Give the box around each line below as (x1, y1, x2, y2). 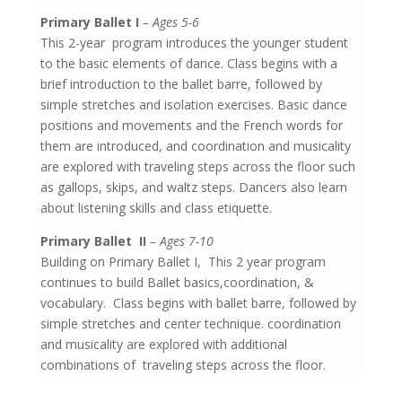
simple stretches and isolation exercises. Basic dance (39, 95, 347, 113)
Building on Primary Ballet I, (39, 252, 201, 270)
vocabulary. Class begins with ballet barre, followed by (39, 293, 356, 311)
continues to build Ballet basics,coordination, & (39, 273, 314, 291)
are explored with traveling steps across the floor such (39, 157, 355, 175)
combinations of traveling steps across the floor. (39, 355, 329, 373)
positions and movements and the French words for (39, 116, 343, 134)
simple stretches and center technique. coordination (39, 314, 341, 332)
